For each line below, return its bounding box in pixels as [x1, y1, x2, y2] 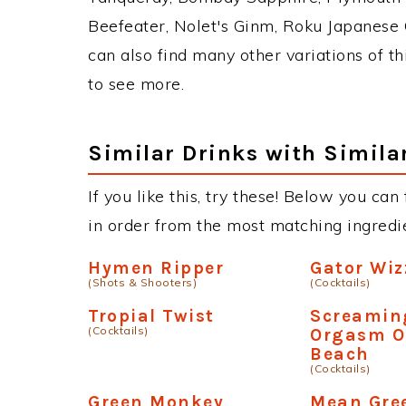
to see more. [88, 72, 184, 94]
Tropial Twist [88, 304, 215, 326]
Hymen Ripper [88, 256, 224, 278]
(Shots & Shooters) [88, 275, 197, 289]
